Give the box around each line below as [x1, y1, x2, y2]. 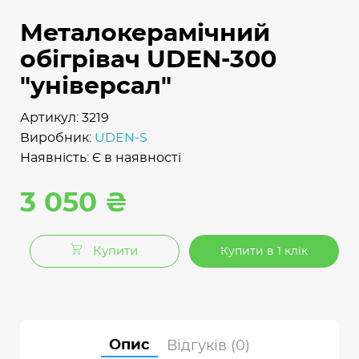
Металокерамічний [20, 22, 270, 46]
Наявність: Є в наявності [20, 151, 181, 165]
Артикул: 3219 [20, 111, 109, 125]
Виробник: [20, 131, 95, 145]
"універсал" [20, 75, 171, 99]
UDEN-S [95, 131, 147, 145]
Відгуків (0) [166, 339, 250, 354]
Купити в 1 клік [220, 246, 308, 258]
